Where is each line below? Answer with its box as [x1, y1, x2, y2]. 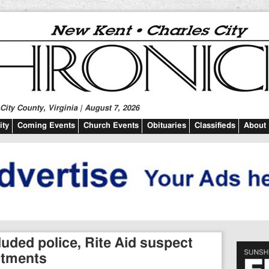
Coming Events [17, 122, 75, 130]
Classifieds [195, 122, 235, 130]
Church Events [83, 122, 139, 130]
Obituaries [147, 122, 186, 130]
